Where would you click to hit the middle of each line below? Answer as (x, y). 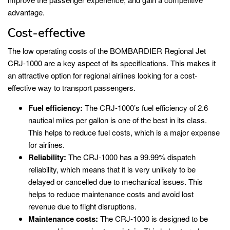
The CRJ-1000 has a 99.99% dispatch (131, 157)
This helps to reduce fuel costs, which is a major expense (124, 132)
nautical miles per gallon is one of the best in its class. (118, 120)
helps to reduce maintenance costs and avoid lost (111, 194)
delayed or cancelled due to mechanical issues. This (116, 181)
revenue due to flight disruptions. (82, 206)
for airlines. (46, 144)
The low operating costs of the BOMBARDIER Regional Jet (107, 50)
